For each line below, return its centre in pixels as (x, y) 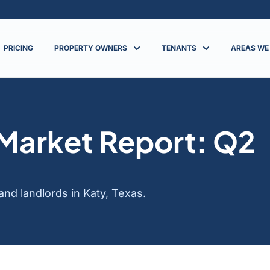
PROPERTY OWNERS (91, 48)
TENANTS (179, 48)
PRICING (19, 48)
